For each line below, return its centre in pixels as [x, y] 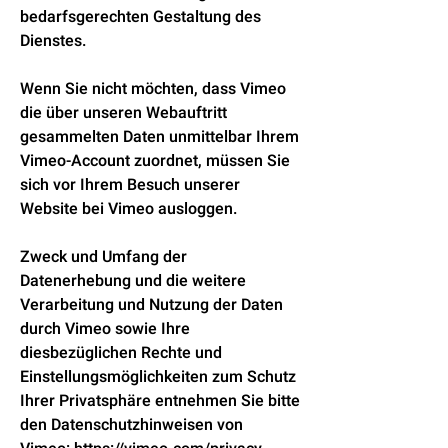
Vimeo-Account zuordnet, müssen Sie [155, 161]
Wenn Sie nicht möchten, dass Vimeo [153, 89]
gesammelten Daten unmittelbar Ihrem [159, 137]
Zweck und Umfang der [103, 257]
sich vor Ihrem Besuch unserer [130, 185]
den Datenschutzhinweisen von [131, 425]
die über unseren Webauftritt [123, 113]
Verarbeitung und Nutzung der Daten [151, 305]
